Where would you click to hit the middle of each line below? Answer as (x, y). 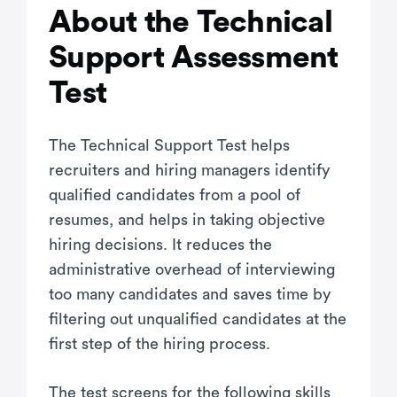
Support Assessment (194, 58)
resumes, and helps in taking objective (187, 219)
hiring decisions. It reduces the (160, 244)
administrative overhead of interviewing (192, 269)
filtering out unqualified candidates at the (198, 319)
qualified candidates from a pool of (175, 195)
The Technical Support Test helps (169, 145)
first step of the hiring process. (160, 343)
